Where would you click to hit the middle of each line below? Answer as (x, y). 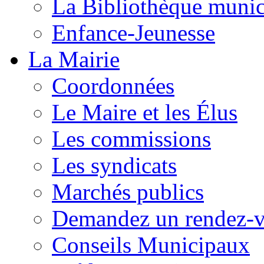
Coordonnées (113, 85)
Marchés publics (128, 192)
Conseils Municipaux (151, 245)
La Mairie (74, 59)
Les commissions (131, 138)
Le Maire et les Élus (145, 112)
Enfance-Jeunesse (133, 32)
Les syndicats (114, 165)
